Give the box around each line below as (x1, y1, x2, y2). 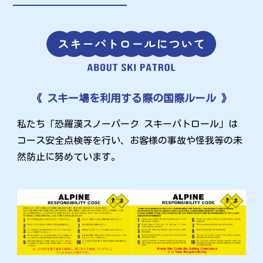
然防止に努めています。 (17, 152, 121, 162)
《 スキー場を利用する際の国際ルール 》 (31, 93, 232, 104)
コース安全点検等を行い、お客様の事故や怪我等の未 (17, 136, 243, 146)
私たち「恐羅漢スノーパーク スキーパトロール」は (17, 119, 238, 129)
